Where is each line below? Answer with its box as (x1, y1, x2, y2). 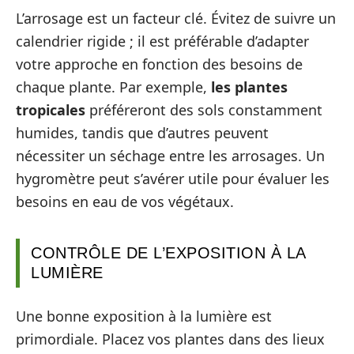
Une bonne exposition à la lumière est (16, 307, 272, 326)
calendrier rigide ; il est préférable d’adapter (16, 31, 309, 51)
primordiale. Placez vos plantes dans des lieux (16, 330, 325, 348)
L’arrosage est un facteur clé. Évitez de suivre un (16, 8, 336, 28)
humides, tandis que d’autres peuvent (16, 122, 269, 142)
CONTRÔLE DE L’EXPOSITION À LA (31, 243, 307, 262)
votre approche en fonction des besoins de (16, 54, 303, 73)
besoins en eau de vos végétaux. (16, 191, 234, 211)
